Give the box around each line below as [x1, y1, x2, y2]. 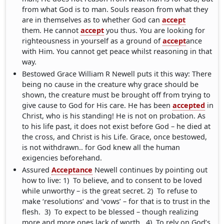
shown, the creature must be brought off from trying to [22, 90, 211, 100]
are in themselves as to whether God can [22, 15, 162, 25]
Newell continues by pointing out [92, 165, 208, 175]
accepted [172, 100, 205, 110]
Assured [22, 165, 52, 175]
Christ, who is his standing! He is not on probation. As [22, 111, 206, 121]
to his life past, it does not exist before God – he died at [22, 121, 211, 131]
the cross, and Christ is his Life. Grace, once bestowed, [22, 132, 207, 142]
